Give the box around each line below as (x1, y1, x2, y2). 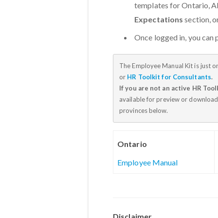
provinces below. (119, 107, 170, 114)
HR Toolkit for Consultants (127, 73, 211, 81)
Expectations (134, 15, 185, 24)
